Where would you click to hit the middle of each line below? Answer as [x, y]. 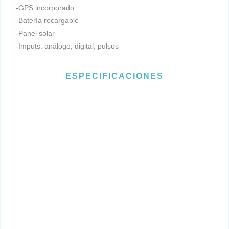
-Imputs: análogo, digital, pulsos [67, 46]
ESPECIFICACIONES [114, 76]
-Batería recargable [47, 21]
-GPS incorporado [45, 8]
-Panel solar [35, 33]
